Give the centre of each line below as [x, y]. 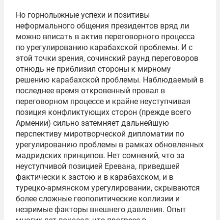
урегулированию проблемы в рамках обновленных [110, 145]
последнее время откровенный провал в [90, 91]
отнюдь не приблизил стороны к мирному [93, 69]
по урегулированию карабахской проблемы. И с [104, 47]
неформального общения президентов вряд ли [102, 26]
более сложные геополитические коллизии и [98, 199]
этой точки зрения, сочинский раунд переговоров [107, 58]
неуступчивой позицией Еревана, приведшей [98, 166]
